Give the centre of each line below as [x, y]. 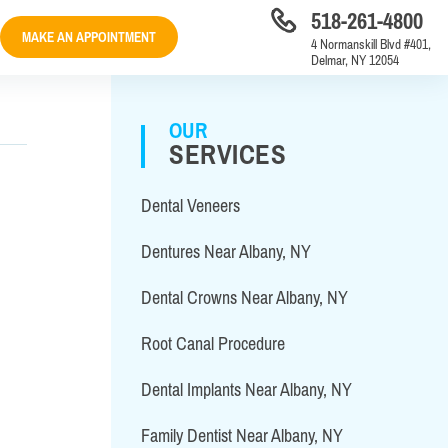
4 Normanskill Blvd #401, [370, 43]
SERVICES [228, 154]
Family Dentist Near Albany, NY [242, 435]
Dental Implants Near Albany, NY [246, 389]
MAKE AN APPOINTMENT [88, 36]
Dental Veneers [190, 205]
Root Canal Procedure [213, 343]
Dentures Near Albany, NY [226, 251]
